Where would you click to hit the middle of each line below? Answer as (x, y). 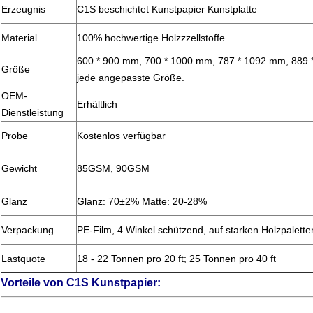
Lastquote (23, 259)
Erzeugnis (23, 9)
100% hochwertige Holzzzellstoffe (151, 38)
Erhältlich (97, 104)
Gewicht (19, 169)
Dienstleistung (32, 113)
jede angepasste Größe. (131, 78)
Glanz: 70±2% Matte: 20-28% (142, 202)
